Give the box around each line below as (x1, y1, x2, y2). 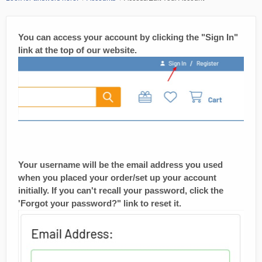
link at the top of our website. (18, 44, 137, 55)
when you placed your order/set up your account (18, 172, 216, 182)
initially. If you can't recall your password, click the (18, 185, 223, 195)
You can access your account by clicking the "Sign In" (18, 32, 238, 42)
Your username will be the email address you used (18, 159, 223, 170)
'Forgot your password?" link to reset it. (18, 198, 181, 208)
